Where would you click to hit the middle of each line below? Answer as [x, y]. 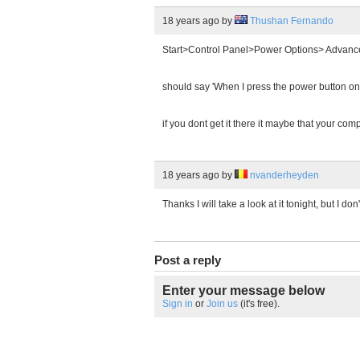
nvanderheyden [284, 175]
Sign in [178, 304]
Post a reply [188, 260]
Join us [222, 304]
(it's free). [259, 304]
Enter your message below [243, 290]
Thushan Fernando [292, 21]
